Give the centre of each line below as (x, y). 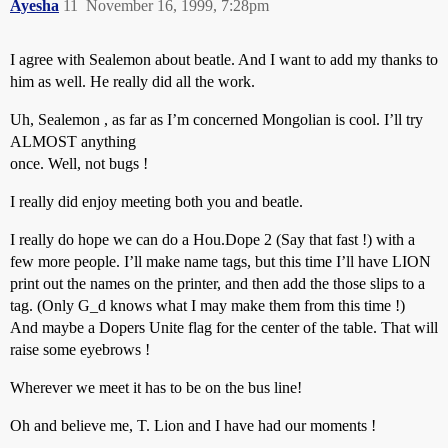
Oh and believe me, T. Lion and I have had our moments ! (193, 425)
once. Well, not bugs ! (79, 163)
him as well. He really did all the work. (132, 81)
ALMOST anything (73, 141)
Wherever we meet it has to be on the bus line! (156, 387)
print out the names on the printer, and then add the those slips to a (217, 283)
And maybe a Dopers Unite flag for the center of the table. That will (224, 327)
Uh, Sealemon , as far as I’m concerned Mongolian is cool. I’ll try (216, 119)
